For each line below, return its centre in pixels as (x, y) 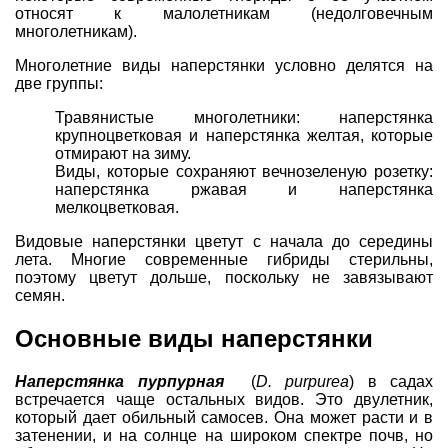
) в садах (391, 381)
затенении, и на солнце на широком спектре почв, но (224, 435)
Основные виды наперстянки (194, 338)
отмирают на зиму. (123, 153)
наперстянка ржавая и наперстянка (244, 189)
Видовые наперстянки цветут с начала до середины (224, 241)
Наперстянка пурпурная (119, 381)
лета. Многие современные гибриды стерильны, (224, 259)
